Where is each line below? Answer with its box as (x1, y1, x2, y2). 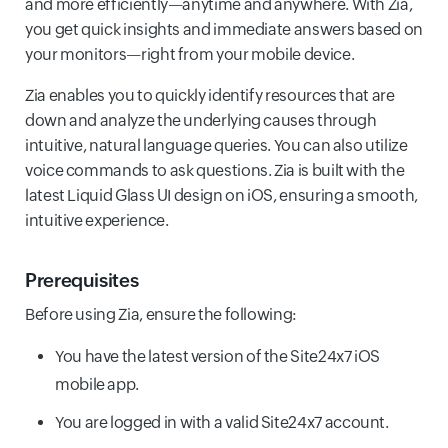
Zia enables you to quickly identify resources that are (25, 86, 395, 105)
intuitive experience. (25, 211, 169, 230)
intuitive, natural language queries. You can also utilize (25, 136, 408, 155)
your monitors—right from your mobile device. (25, 45, 355, 64)
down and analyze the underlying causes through (25, 111, 377, 130)
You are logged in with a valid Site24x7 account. (55, 413, 389, 432)
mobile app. (55, 375, 140, 394)
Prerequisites (25, 269, 139, 291)
